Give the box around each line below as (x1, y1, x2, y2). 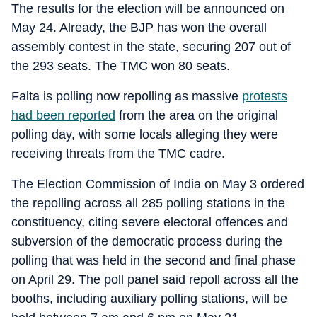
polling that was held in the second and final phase (11, 253, 296, 267)
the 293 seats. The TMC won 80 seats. (11, 59, 230, 73)
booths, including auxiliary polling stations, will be (11, 292, 287, 306)
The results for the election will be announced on (11, 1, 284, 16)
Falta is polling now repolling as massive (11, 89, 242, 103)
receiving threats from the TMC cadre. (11, 146, 225, 161)
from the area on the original (115, 108, 278, 122)
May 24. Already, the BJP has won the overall (11, 21, 267, 35)
